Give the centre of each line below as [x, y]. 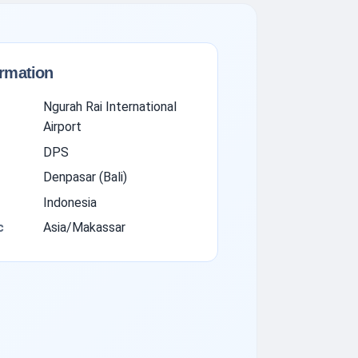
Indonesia [70, 202]
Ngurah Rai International [109, 107]
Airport [62, 127]
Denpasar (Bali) [85, 177]
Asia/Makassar [84, 227]
